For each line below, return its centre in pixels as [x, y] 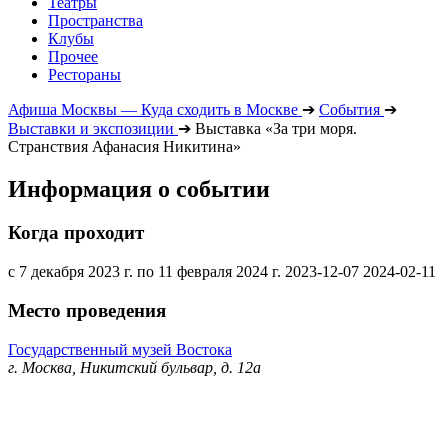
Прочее [73, 56]
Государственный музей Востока [120, 349]
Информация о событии [139, 188]
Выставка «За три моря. [276, 128]
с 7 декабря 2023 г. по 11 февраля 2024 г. [144, 272]
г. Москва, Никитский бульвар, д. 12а [134, 367]
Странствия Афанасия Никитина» [124, 146]
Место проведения [87, 310]
